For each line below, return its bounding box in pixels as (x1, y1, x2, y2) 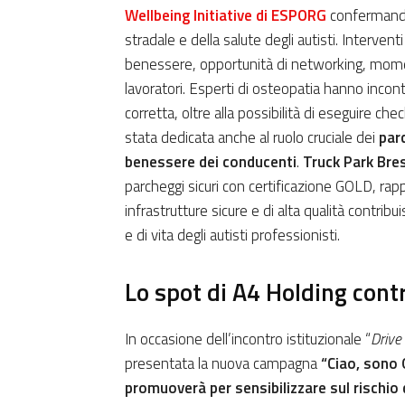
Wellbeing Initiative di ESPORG (125, 4, 326, 28)
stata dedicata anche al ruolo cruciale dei (125, 126, 379, 150)
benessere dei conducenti (125, 150, 297, 174)
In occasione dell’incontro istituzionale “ (125, 327, 371, 352)
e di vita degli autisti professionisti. (125, 223, 340, 248)
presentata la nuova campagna (125, 352, 321, 376)
